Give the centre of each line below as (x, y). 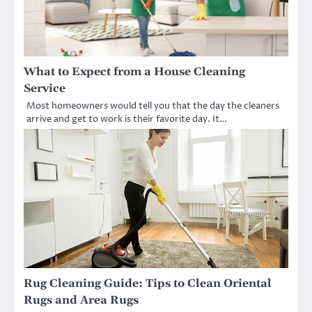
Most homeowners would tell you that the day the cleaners (153, 106)
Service (45, 88)
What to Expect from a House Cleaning (134, 71)
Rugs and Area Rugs (81, 300)
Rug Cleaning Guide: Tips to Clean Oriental (148, 283)
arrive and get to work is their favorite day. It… (127, 119)
